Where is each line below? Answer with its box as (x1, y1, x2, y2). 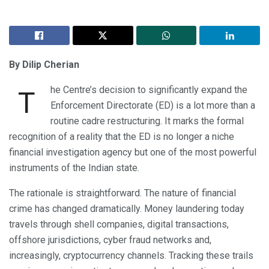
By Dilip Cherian (9, 58, 79, 70)
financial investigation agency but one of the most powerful (9, 146, 256, 158)
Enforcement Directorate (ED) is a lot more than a (50, 99, 255, 111)
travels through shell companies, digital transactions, (9, 218, 229, 230)
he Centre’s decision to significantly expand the (50, 83, 247, 95)
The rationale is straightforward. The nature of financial (9, 187, 236, 199)
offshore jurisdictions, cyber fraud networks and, (9, 234, 211, 246)
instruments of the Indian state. (9, 162, 139, 174)
